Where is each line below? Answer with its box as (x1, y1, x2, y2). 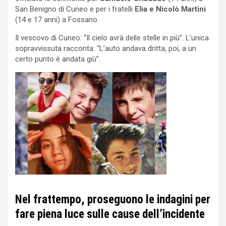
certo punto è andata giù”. (15, 54, 100, 64)
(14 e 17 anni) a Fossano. (15, 15, 99, 25)
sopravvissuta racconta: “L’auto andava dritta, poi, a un (15, 44, 196, 53)
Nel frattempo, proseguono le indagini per (15, 193, 210, 207)
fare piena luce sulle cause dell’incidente (15, 207, 205, 221)
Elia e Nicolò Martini (135, 5, 206, 14)
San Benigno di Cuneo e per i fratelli (15, 5, 135, 14)
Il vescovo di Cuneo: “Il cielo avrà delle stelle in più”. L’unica (15, 33, 209, 43)
